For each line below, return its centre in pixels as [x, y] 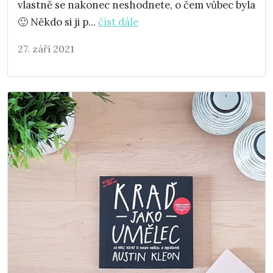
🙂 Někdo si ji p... [58, 22]
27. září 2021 [46, 49]
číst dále [118, 22]
